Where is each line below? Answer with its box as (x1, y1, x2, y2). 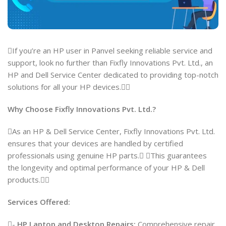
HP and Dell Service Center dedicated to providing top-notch (8, 69, 218, 80)
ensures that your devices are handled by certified (8, 138, 183, 148)
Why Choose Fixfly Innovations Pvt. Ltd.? (8, 103, 156, 114)
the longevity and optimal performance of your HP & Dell (8, 162, 205, 173)
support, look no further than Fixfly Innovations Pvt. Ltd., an (8, 57, 213, 68)
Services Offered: (8, 196, 70, 207)
